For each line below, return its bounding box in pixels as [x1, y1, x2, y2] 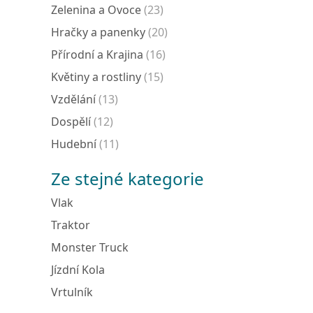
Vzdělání [51, 92, 96, 107]
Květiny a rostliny [51, 69, 141, 85]
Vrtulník [51, 284, 93, 300]
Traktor [51, 217, 90, 233]
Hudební [51, 136, 96, 152]
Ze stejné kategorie [51, 167, 204, 190]
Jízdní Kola [51, 262, 105, 277]
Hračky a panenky [51, 24, 145, 40]
